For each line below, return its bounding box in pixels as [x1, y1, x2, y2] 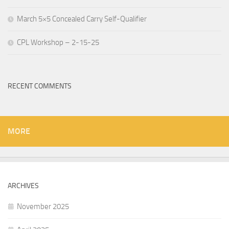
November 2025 [17, 202, 69, 211]
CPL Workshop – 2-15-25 [17, 38, 99, 47]
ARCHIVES [8, 181, 39, 190]
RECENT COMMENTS [8, 82, 72, 90]
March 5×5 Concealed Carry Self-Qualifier [17, 14, 147, 24]
